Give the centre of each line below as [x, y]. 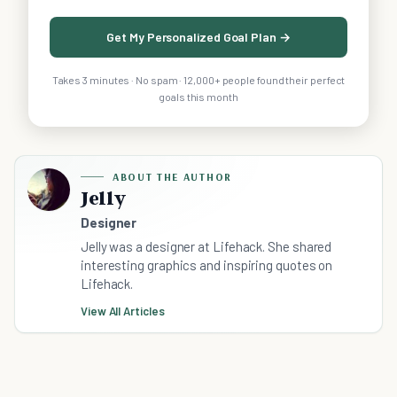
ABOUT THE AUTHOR [172, 177]
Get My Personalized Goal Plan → [198, 37]
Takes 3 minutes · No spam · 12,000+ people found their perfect [198, 80]
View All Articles [123, 311]
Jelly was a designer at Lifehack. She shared [206, 247]
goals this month [198, 97]
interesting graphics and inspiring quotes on [207, 265]
